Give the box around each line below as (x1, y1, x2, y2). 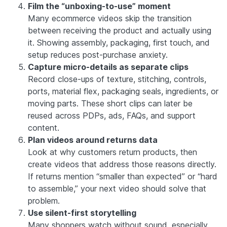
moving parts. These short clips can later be (28, 98, 193, 108)
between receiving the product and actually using (28, 25, 211, 35)
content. (28, 122, 59, 133)
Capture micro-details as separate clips (28, 61, 188, 72)
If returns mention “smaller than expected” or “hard (28, 171, 217, 181)
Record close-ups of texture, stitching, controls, (28, 73, 206, 84)
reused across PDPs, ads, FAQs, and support (28, 110, 196, 121)
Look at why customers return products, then (28, 146, 197, 157)
